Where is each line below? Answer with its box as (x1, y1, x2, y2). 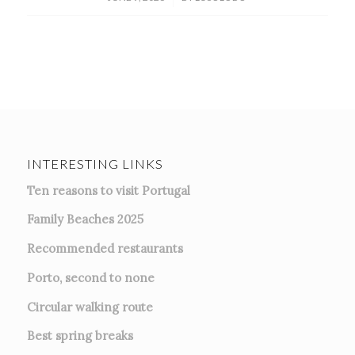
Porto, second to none (26, 269, 155, 285)
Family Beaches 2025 (26, 212, 143, 227)
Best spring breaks (26, 328, 133, 344)
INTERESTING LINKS (26, 155, 163, 172)
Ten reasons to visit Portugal (26, 182, 190, 198)
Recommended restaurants (26, 241, 183, 257)
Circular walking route (26, 299, 153, 315)
